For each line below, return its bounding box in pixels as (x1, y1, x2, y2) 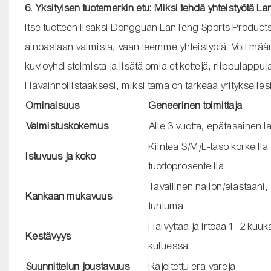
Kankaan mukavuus (25, 189, 113, 203)
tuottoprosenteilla (148, 159, 224, 172)
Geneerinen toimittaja (148, 99, 243, 112)
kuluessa (148, 239, 189, 252)
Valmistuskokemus (25, 119, 109, 132)
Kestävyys (25, 229, 71, 243)
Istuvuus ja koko (25, 149, 96, 163)
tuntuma (148, 199, 184, 212)
